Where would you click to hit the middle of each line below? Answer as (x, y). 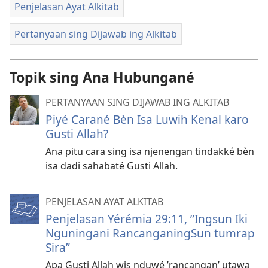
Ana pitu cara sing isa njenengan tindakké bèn (150, 152)
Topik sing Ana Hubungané (102, 77)
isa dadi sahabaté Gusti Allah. (112, 166)
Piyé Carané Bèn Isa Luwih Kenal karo (147, 120)
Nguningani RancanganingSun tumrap (150, 233)
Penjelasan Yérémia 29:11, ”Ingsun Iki (147, 219)
